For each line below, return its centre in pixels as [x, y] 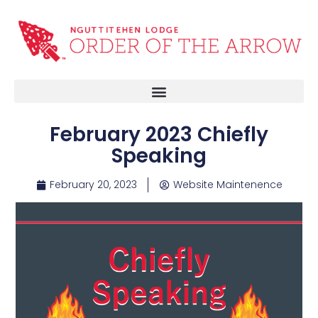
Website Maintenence [227, 185]
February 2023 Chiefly [159, 135]
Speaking [159, 156]
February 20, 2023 [93, 185]
